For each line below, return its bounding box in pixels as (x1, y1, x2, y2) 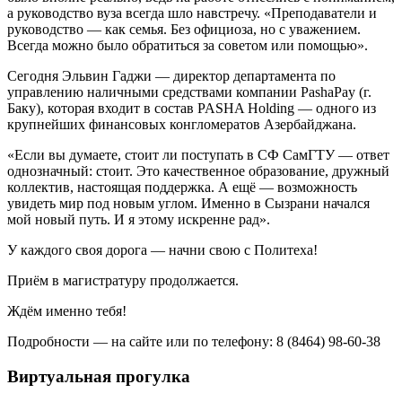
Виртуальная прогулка (7, 366, 190, 386)
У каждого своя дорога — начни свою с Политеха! (7, 242, 318, 258)
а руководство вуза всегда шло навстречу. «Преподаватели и (7, 5, 377, 21)
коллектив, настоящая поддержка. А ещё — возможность (7, 179, 357, 195)
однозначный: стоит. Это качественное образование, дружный (7, 163, 389, 179)
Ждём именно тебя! (7, 303, 127, 319)
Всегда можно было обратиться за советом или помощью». (7, 38, 368, 53)
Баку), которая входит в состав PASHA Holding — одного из (7, 100, 376, 116)
